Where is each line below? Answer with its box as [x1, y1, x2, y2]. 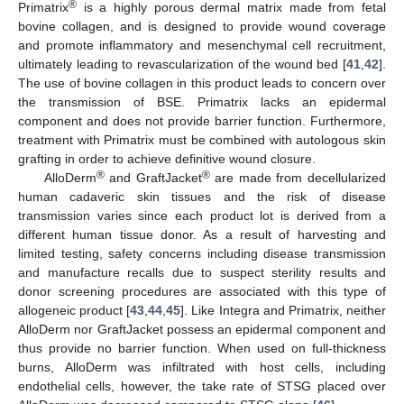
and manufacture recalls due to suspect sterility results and [18, 264, 386, 280]
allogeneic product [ [18, 302, 131, 317]
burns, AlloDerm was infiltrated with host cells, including [18, 359, 386, 374]
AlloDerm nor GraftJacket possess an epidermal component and [18, 321, 386, 336]
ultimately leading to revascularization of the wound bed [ [18, 56, 346, 71]
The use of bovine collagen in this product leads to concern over [18, 75, 386, 90]
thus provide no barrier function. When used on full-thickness [18, 340, 386, 355]
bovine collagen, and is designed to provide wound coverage [18, 18, 386, 33]
